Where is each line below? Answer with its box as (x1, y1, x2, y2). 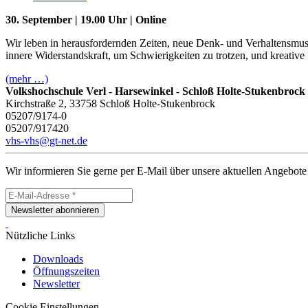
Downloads (33, 253, 83, 265)
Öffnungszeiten (33, 265, 100, 277)
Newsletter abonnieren (11, 205, 99, 215)
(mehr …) (5, 73, 48, 85)
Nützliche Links (5, 230, 75, 241)
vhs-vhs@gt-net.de (5, 135, 87, 146)
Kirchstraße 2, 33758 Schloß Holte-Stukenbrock (5, 98, 215, 109)
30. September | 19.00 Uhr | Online (5, 14, 166, 25)
